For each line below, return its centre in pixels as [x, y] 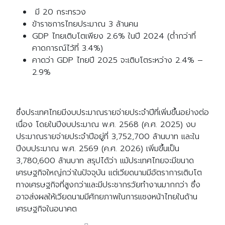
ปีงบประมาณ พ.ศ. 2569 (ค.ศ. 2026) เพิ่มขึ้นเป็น [98, 149]
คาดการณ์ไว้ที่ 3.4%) [68, 48]
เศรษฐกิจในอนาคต [46, 209]
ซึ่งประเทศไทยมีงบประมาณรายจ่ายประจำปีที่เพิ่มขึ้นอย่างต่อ [113, 113]
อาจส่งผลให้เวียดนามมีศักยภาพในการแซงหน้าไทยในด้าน [107, 197]
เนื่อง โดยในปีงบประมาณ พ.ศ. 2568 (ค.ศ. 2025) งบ [106, 125]
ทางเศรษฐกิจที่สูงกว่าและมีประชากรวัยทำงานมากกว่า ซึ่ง [108, 185]
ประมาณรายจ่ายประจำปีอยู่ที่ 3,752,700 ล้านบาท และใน [108, 137]
